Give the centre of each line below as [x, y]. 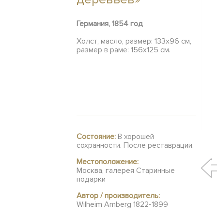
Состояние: [96, 137]
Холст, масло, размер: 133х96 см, [134, 41]
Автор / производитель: [118, 196]
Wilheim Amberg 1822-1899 [122, 204]
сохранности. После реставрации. [135, 145]
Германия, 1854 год [110, 24]
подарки [91, 179]
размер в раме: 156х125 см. [124, 50]
